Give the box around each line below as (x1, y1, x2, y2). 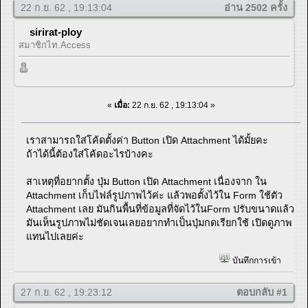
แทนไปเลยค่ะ (26, 230, 85, 242)
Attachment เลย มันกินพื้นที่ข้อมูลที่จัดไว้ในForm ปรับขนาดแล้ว (26, 203, 295, 214)
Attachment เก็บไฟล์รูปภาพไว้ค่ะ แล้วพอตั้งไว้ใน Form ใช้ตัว (26, 189, 283, 201)
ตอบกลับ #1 (236, 287, 287, 298)
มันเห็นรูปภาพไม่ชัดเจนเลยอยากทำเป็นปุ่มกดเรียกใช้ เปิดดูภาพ (26, 217, 292, 228)
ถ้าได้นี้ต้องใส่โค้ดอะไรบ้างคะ (26, 148, 154, 159)
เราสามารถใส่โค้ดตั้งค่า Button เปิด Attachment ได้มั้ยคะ (26, 134, 269, 146)
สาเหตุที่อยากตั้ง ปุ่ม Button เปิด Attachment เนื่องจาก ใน (26, 175, 267, 187)
